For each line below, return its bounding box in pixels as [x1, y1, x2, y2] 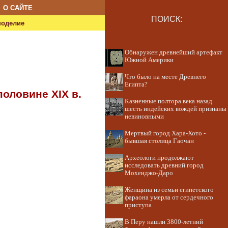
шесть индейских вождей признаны [125, 105, 226, 112]
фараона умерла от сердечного [125, 194, 213, 201]
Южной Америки [125, 56, 174, 64]
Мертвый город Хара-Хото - [125, 130, 206, 137]
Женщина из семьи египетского [125, 186, 214, 193]
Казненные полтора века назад [125, 98, 212, 105]
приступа [125, 202, 152, 209]
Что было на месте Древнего [125, 73, 206, 80]
